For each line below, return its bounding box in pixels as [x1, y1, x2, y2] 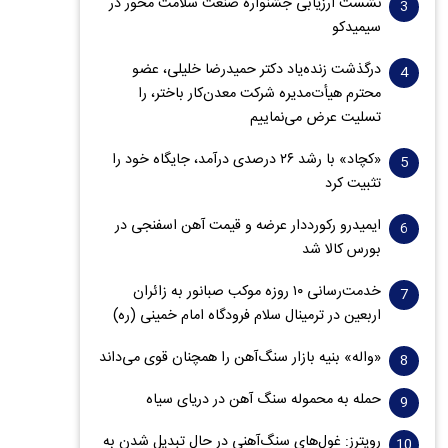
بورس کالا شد [302, 238, 382, 262]
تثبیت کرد [325, 172, 382, 196]
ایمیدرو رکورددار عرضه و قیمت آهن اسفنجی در [115, 214, 382, 238]
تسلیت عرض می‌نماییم [250, 106, 382, 130]
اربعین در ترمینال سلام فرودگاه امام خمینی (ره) [113, 304, 382, 328]
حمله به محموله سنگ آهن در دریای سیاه [146, 388, 382, 412]
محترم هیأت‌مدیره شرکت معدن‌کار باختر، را [138, 82, 382, 106]
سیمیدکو [332, 16, 382, 40]
